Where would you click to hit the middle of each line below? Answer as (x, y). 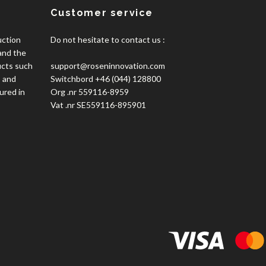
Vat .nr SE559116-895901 (99, 105)
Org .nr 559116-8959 (90, 92)
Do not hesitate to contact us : (108, 40)
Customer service (102, 13)
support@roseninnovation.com (108, 66)
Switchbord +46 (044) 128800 (106, 79)
